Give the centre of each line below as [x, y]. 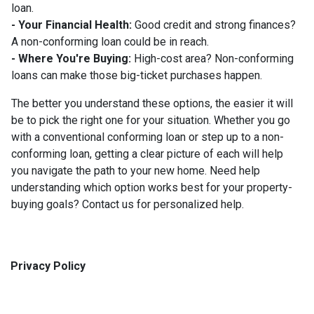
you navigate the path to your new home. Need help [136, 171]
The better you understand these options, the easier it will [152, 104]
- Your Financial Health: [71, 25]
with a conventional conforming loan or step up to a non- [148, 137]
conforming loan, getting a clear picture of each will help [147, 154]
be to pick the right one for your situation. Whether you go [151, 121]
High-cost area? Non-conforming [212, 59]
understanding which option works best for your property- [152, 188]
